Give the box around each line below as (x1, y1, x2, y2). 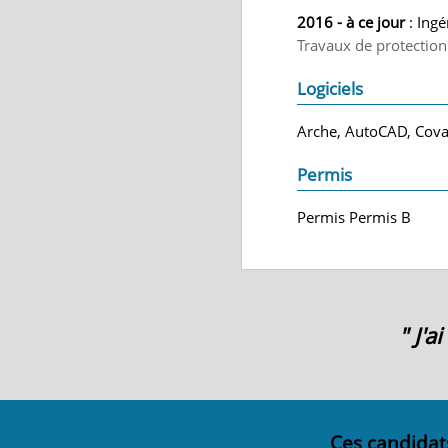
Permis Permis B (297, 207, 411, 227)
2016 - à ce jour (297, 12, 405, 32)
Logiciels (297, 77, 363, 100)
